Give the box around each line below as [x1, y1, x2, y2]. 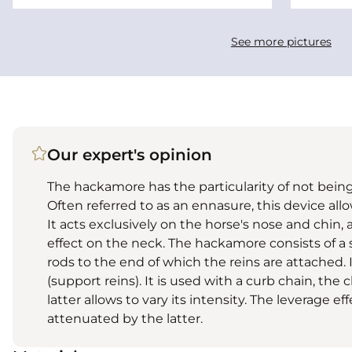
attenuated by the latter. [47, 310, 203, 326]
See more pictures [230, 34, 332, 49]
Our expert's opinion [47, 145, 212, 164]
